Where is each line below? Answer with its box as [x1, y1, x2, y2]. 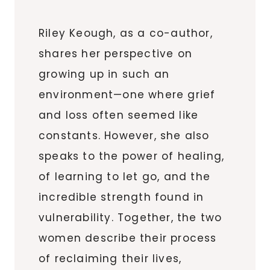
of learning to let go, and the [39, 169, 210, 184]
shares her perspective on [39, 46, 192, 61]
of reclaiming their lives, [39, 251, 182, 266]
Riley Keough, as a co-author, [39, 25, 213, 40]
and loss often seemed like [39, 107, 199, 122]
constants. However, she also [39, 128, 210, 143]
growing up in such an [39, 66, 170, 81]
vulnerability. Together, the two [39, 210, 222, 225]
